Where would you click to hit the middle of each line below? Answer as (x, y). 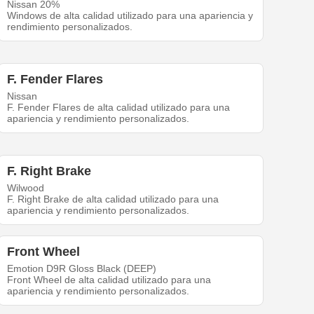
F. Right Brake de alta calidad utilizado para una (113, 199)
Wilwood (26, 188)
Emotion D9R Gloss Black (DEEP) (82, 269)
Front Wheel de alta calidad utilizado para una (109, 280)
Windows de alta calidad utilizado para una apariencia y (130, 16)
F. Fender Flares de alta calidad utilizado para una (119, 108)
